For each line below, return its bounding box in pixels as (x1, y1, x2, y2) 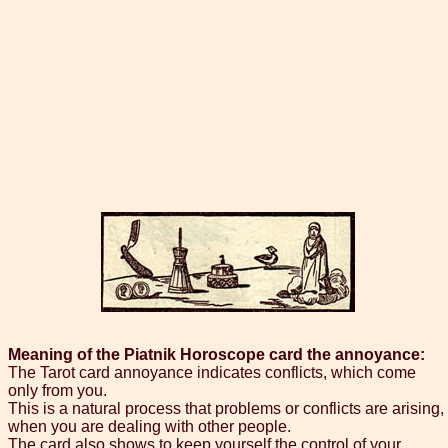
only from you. (8, 382, 107, 400)
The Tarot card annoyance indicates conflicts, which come (8, 364, 416, 382)
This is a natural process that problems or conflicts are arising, (8, 400, 444, 418)
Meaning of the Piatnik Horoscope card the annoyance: (8, 346, 425, 364)
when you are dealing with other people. (8, 418, 291, 436)
